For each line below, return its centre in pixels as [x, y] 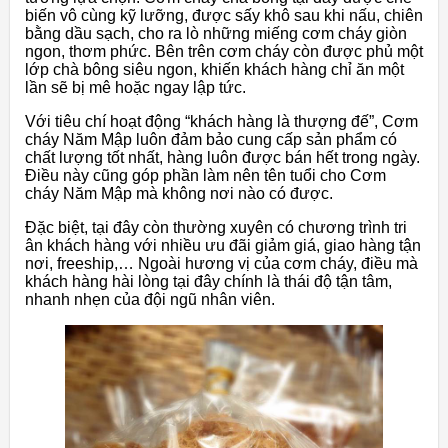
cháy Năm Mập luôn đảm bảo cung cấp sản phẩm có [211, 139]
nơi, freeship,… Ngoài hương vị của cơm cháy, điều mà [221, 263]
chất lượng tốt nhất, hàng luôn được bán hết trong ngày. [222, 157]
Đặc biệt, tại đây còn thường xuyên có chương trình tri [216, 227]
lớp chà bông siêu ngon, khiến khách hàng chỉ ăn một [214, 69]
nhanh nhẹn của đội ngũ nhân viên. [150, 299]
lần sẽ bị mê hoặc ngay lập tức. [135, 87]
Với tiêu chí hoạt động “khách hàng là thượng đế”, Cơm [221, 121]
